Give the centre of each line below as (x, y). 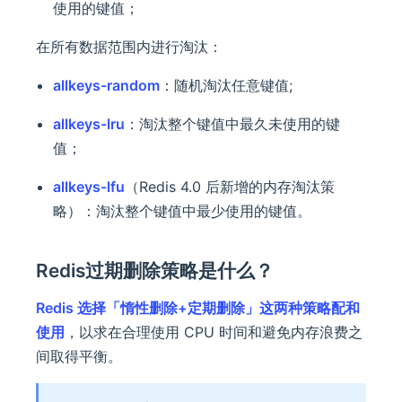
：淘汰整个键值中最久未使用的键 (233, 124)
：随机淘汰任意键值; (227, 86)
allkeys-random (107, 86)
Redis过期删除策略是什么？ (155, 271)
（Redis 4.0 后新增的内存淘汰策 (230, 187)
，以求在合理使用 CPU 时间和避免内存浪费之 (214, 332)
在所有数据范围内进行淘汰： (129, 47)
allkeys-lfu (89, 187)
